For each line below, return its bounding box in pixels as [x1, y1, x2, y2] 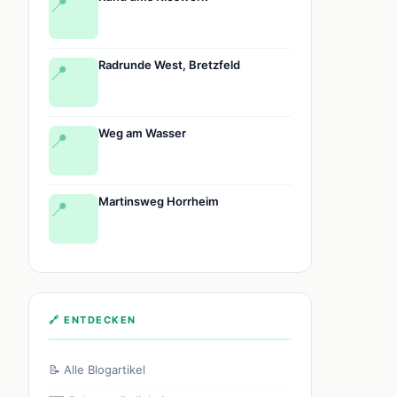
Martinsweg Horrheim [98, 193, 219, 208]
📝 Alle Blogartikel [49, 362, 145, 377]
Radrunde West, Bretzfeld [98, 57, 240, 72]
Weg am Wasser [98, 125, 186, 140]
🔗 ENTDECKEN [49, 313, 136, 326]
